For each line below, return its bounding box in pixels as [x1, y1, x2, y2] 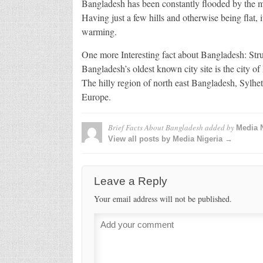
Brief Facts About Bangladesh [107, 122, 203, 133]
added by [203, 122, 236, 133]
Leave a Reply [93, 174, 167, 187]
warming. [81, 25, 117, 38]
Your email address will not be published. [93, 193, 232, 204]
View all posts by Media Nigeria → [107, 134, 232, 143]
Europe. [81, 90, 111, 103]
